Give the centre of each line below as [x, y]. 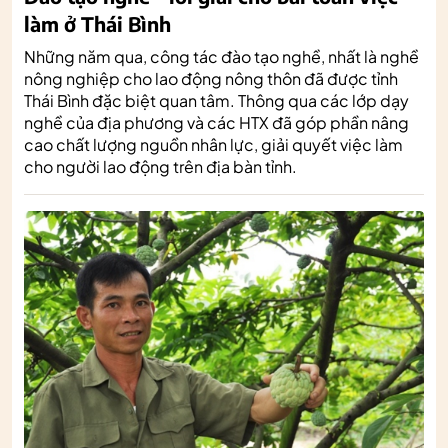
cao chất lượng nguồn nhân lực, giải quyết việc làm [213, 144]
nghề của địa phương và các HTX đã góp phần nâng [216, 122]
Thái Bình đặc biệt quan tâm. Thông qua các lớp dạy [216, 100]
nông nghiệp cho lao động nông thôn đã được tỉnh [211, 78]
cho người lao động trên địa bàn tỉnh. [160, 166]
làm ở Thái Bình [97, 23]
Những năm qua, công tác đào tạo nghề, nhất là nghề [221, 56]
